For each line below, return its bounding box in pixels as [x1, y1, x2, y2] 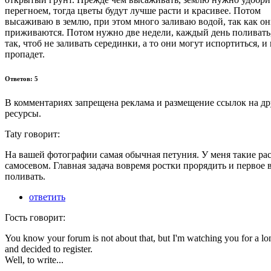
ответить [29, 191, 65, 202]
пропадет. [5, 48, 45, 59]
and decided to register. [5, 243, 93, 254]
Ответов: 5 [5, 74, 38, 82]
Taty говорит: [5, 128, 60, 139]
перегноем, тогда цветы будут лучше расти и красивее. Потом [5, 5, 261, 16]
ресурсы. [5, 108, 41, 119]
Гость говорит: [5, 212, 65, 223]
